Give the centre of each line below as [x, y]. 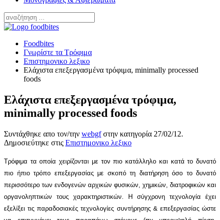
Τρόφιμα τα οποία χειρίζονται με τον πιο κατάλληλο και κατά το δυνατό [110, 162]
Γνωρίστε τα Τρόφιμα [58, 53]
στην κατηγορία [127, 134]
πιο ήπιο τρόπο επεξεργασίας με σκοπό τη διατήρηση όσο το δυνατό [110, 173]
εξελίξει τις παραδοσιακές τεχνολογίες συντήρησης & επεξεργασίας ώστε [110, 209]
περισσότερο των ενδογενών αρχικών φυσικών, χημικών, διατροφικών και [110, 185]
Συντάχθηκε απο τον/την [43, 134]
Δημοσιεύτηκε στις [35, 143]
